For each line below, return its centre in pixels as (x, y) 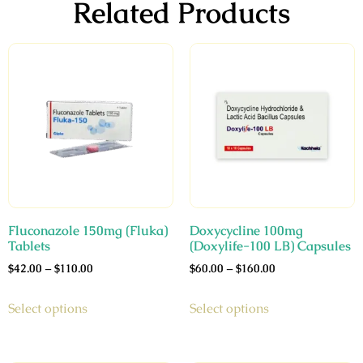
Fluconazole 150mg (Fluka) (88, 231)
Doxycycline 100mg (246, 231)
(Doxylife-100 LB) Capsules (270, 246)
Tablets (29, 246)
